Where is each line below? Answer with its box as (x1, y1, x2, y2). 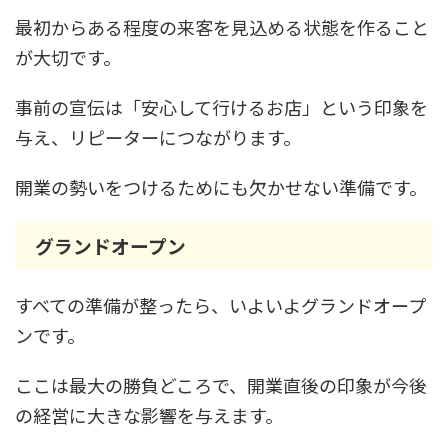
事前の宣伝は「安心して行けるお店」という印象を (15, 94, 428, 120)
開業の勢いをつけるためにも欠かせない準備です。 (15, 174, 427, 200)
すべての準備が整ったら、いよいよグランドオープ (15, 292, 426, 318)
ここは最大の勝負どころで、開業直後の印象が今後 (15, 372, 427, 398)
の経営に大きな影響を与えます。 (15, 402, 283, 428)
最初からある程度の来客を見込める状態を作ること (15, 14, 429, 40)
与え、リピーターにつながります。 (15, 124, 301, 150)
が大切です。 (15, 44, 121, 70)
